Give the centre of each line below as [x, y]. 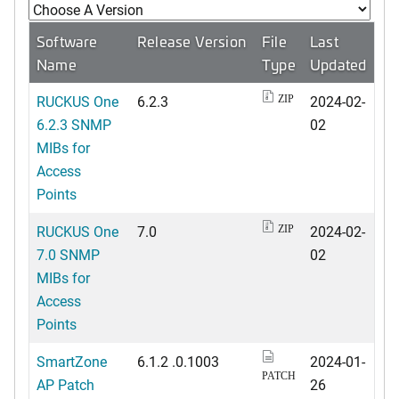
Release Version [191, 41]
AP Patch [65, 384]
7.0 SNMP [68, 254]
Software [67, 41]
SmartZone [72, 361]
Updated [338, 64]
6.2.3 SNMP [74, 124]
